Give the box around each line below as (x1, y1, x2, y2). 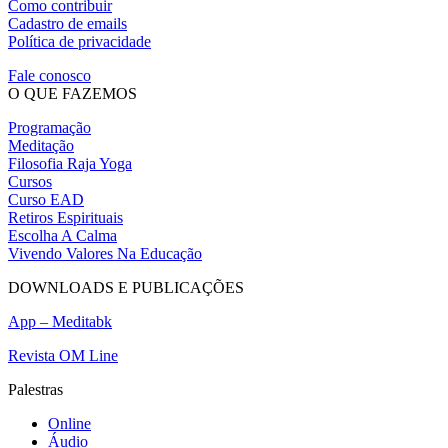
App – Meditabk (8, 312, 112, 330)
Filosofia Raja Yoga (8, 154, 132, 172)
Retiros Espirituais (8, 208, 123, 226)
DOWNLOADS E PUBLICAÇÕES (8, 278, 244, 296)
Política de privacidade (8, 32, 151, 50)
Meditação (8, 136, 74, 154)
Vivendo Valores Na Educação (8, 244, 202, 262)
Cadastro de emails (8, 14, 127, 32)
